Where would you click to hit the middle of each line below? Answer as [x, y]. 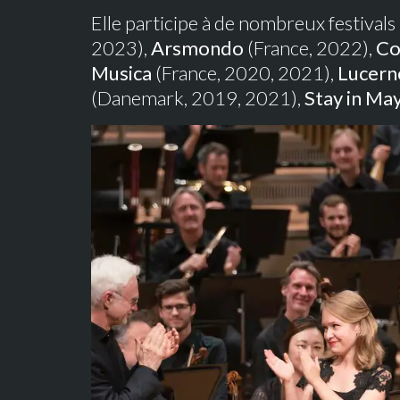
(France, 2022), [310, 48]
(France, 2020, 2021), [245, 73]
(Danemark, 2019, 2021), [198, 98]
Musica [121, 73]
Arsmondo [197, 48]
